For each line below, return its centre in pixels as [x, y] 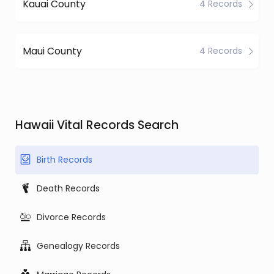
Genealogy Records [78, 246]
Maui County [52, 51]
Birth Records [65, 160]
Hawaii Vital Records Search [97, 125]
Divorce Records [71, 217]
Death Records [68, 188]
